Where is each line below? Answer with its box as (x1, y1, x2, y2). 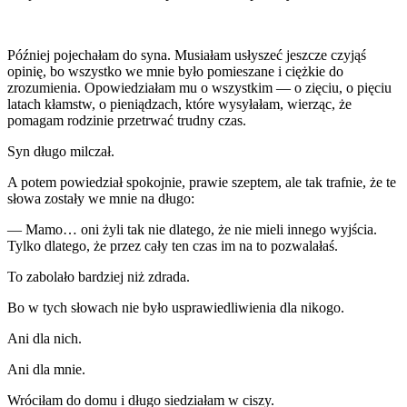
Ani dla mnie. (7, 361, 85, 377)
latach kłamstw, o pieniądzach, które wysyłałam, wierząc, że (7, 95, 352, 112)
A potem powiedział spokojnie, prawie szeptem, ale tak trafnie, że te (7, 174, 396, 190)
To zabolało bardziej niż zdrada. (7, 268, 190, 284)
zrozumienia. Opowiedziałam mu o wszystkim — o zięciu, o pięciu (7, 79, 392, 95)
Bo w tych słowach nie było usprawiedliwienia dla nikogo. (7, 299, 344, 315)
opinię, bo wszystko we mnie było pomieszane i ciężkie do (7, 63, 343, 79)
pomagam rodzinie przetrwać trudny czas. (7, 112, 246, 128)
